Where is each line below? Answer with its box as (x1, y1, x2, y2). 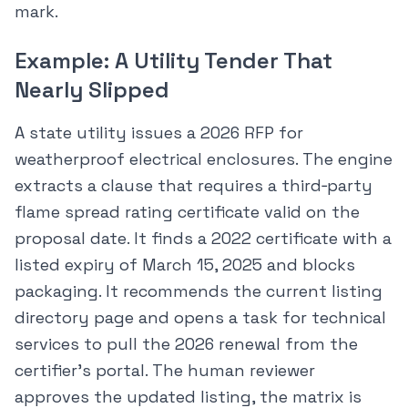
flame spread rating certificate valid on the (15, 201, 360, 223)
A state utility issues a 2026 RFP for (15, 122, 303, 144)
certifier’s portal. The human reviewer (15, 360, 315, 382)
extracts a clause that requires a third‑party (15, 175, 372, 197)
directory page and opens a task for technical (15, 307, 386, 329)
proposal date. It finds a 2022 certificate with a (15, 228, 392, 250)
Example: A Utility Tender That (15, 46, 332, 76)
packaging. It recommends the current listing (15, 280, 382, 302)
